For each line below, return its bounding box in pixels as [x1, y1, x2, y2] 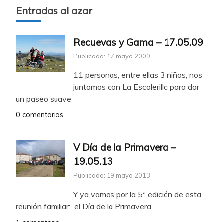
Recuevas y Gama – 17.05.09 [73, 36, 203, 48]
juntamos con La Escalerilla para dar [73, 82, 199, 92]
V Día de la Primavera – [73, 141, 176, 154]
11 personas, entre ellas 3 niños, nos [73, 70, 202, 80]
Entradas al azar [16, 4, 92, 17]
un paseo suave [16, 94, 71, 104]
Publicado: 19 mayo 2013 [73, 171, 150, 180]
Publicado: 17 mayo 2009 [73, 52, 150, 60]
